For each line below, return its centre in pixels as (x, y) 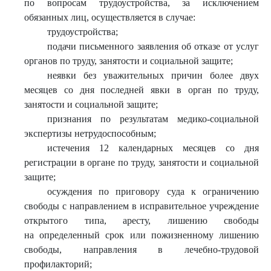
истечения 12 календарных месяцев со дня (153, 148)
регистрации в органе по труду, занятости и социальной (142, 162)
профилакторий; (58, 264)
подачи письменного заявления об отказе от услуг (153, 46)
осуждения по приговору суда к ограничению (153, 191)
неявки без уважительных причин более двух (153, 75)
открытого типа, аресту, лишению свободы (142, 220)
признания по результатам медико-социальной (153, 119)
